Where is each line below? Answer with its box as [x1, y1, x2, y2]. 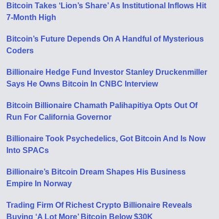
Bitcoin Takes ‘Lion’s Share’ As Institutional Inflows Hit [6, 1, 207, 10]
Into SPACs [6, 146, 49, 154]
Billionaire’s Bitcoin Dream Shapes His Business [6, 167, 186, 176]
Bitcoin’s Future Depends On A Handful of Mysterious [6, 34, 204, 43]
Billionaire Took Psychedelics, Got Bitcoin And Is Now [6, 134, 206, 143]
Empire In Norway [6, 179, 72, 188]
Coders [6, 46, 34, 55]
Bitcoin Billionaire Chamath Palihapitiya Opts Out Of [6, 101, 198, 109]
